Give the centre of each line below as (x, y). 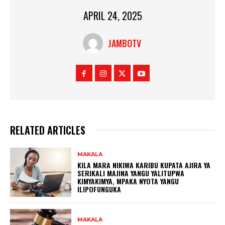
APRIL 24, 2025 (113, 16)
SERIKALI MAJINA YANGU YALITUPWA (131, 173)
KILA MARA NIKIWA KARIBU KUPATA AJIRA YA (144, 165)
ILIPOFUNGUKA (99, 189)
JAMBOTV (124, 43)
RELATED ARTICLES (48, 130)
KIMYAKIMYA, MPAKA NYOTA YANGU (128, 181)
